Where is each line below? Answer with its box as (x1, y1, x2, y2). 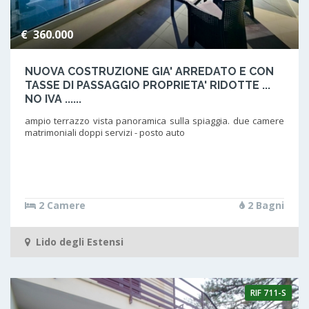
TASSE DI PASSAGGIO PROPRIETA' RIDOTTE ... (24, 78, 270, 92)
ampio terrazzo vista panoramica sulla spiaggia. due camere (24, 114, 285, 127)
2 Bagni (244, 198, 284, 212)
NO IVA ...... (24, 92, 81, 106)
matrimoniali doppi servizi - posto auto (24, 126, 185, 139)
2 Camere (35, 198, 86, 212)
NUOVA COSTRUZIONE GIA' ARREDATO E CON (24, 64, 274, 78)
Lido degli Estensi (32, 235, 123, 249)
